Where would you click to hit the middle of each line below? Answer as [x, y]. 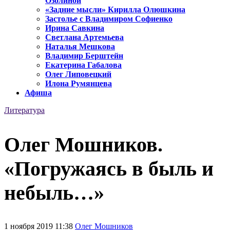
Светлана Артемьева [84, 37]
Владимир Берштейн [84, 56]
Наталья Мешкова [80, 47]
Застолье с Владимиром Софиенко [109, 19]
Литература [24, 110]
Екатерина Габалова [83, 65]
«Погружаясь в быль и [109, 168]
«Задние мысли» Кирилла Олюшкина [115, 10]
